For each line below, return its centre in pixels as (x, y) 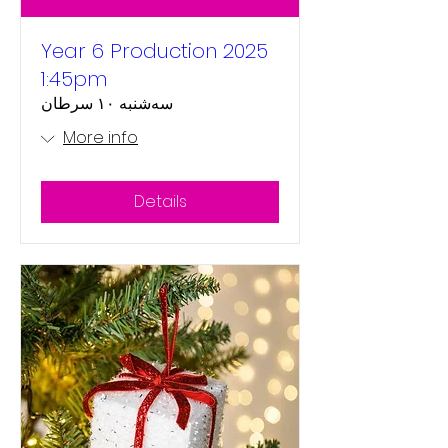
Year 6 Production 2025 (154, 51)
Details (160, 201)
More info (100, 137)
